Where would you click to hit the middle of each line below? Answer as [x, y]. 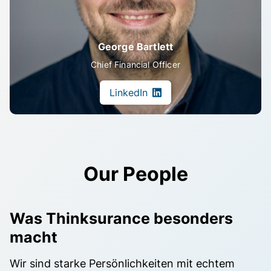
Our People [135, 174]
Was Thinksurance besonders [121, 218]
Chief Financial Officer [135, 64]
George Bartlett [135, 47]
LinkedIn [129, 93]
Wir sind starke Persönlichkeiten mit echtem [122, 263]
